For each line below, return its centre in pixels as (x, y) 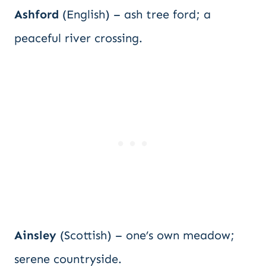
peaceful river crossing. (78, 38)
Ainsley (35, 235)
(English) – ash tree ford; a (135, 14)
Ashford (37, 14)
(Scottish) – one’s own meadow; (145, 235)
